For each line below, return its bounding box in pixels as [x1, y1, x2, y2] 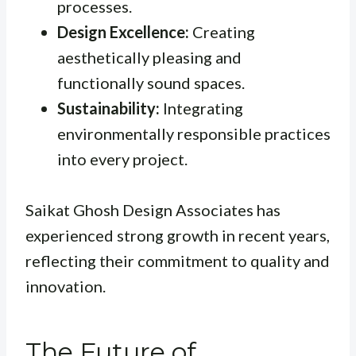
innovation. [25, 277, 106, 296]
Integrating [160, 99, 243, 118]
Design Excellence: [57, 22, 189, 42]
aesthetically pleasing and [57, 48, 242, 68]
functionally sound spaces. [57, 73, 245, 93]
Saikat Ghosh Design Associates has [25, 200, 281, 220]
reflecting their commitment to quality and [25, 251, 330, 271]
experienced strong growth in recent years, [25, 226, 330, 246]
